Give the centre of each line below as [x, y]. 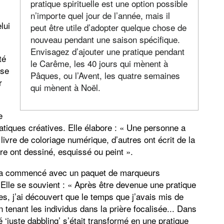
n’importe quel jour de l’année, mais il [100, 15]
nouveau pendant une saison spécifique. [105, 39]
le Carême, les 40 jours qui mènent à [99, 63]
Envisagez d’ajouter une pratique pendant [108, 51]
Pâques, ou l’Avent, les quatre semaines [105, 75]
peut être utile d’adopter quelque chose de [109, 27]
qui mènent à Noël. [66, 87]
